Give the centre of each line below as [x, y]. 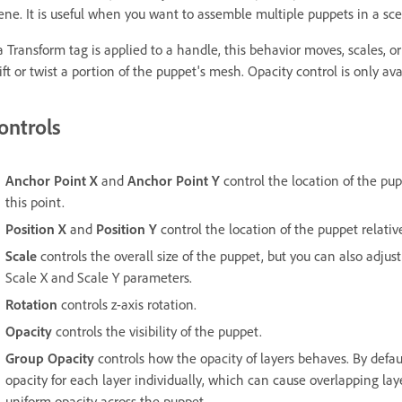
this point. [35, 202]
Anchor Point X [52, 181]
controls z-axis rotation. [127, 305]
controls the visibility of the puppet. [157, 332]
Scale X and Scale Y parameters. [99, 278]
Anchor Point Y [174, 181]
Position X [36, 229]
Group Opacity [50, 358]
